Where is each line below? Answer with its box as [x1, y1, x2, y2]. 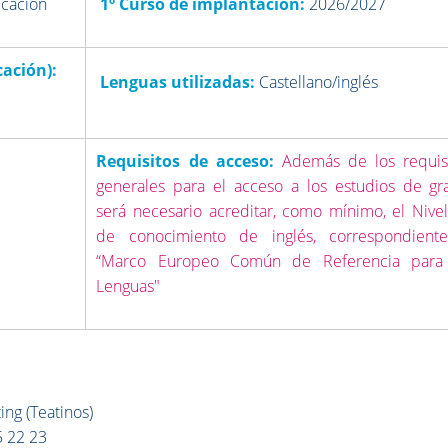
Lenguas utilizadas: [96, 70, 260, 93]
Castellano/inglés [259, 70, 379, 93]
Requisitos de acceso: [96, 149, 282, 172]
